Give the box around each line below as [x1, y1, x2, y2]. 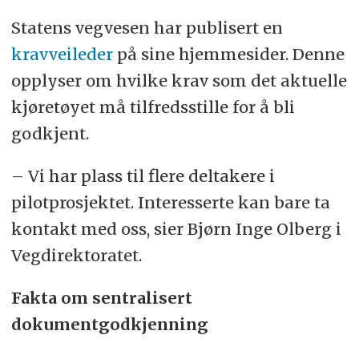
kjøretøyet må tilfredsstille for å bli [10, 97, 295, 118]
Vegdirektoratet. [10, 245, 142, 266]
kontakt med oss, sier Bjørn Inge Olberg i [10, 219, 341, 240]
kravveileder [10, 44, 113, 65]
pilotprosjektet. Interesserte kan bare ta [10, 192, 330, 213]
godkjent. [10, 123, 89, 144]
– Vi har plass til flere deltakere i [10, 166, 275, 187]
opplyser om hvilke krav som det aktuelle [10, 71, 347, 91]
